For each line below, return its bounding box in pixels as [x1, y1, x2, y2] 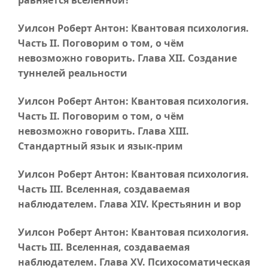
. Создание [182, 51, 237, 65]
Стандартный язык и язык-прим [18, 139, 183, 153]
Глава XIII [138, 124, 186, 138]
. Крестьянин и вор [146, 197, 241, 211]
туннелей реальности [18, 66, 127, 80]
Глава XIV [99, 197, 146, 211]
